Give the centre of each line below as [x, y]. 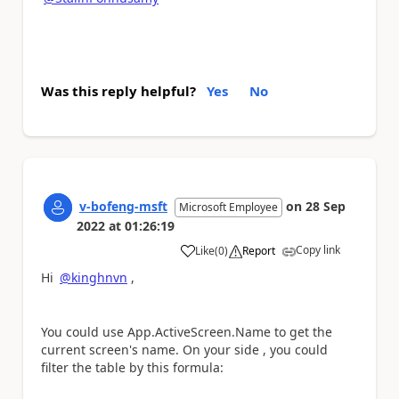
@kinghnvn [94, 277]
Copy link [318, 249]
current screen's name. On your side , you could [184, 349]
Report [259, 250]
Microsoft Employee [228, 207]
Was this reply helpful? [118, 90]
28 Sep [326, 206]
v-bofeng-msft [123, 206]
